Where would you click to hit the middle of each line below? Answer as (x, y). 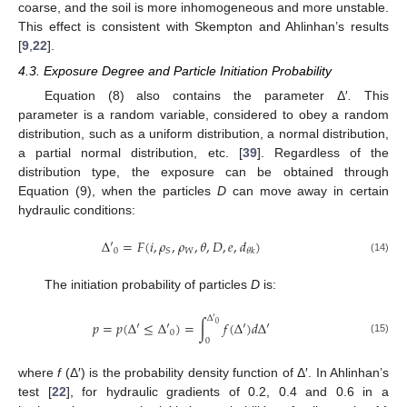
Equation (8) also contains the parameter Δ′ (196, 95)
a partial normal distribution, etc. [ (130, 152)
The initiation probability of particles (147, 285)
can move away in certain (308, 190)
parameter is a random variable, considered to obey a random (203, 114)
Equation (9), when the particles (118, 190)
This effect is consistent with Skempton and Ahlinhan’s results (203, 26)
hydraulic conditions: (77, 209)
